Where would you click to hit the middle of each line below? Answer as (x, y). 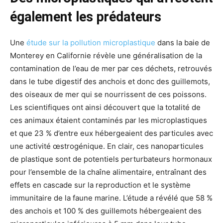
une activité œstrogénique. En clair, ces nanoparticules (107, 146)
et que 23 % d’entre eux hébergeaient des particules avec (111, 133)
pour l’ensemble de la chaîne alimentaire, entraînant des (108, 172)
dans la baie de (183, 43)
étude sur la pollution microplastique (91, 43)
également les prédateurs (86, 17)
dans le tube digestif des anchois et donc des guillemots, (110, 82)
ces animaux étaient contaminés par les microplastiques (109, 120)
